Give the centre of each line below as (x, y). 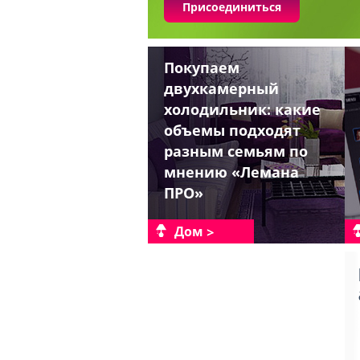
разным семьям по (236, 151)
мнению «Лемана (231, 172)
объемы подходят (232, 130)
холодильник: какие (242, 109)
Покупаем (202, 67)
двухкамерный (221, 88)
